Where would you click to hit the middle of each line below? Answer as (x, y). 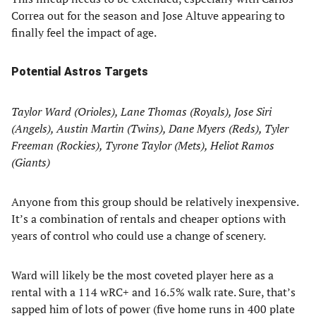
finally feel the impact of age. (84, 32)
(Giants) (31, 162)
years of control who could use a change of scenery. (139, 236)
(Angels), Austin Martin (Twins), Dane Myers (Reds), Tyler (150, 128)
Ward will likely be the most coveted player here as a (142, 275)
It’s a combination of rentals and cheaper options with (148, 219)
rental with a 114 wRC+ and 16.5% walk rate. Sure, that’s (153, 292)
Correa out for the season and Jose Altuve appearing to (148, 16)
